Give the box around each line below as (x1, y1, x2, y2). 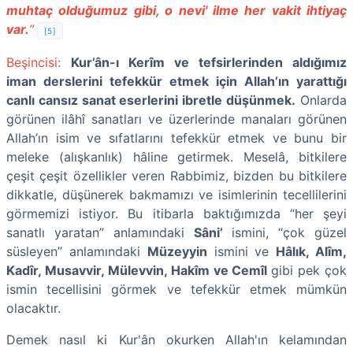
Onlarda (295, 91, 347, 108)
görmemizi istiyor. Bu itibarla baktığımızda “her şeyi (6, 205, 347, 221)
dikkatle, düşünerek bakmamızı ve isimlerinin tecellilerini (6, 186, 347, 203)
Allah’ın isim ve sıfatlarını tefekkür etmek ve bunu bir (6, 129, 347, 146)
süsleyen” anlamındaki (6, 243, 147, 259)
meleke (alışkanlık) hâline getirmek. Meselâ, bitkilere (6, 148, 347, 165)
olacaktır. (6, 299, 65, 316)
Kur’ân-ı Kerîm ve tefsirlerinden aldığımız (71, 54, 347, 70)
